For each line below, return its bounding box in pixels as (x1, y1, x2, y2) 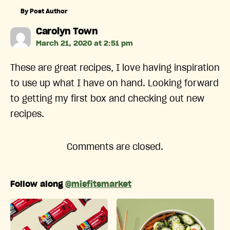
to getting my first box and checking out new (10, 94, 204, 104)
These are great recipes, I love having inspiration (10, 64, 220, 73)
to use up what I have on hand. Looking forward (10, 79, 219, 89)
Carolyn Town (36, 27, 98, 37)
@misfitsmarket (65, 180, 131, 189)
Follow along (10, 180, 63, 189)
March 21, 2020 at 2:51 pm (36, 40, 133, 48)
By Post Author (21, 8, 68, 15)
